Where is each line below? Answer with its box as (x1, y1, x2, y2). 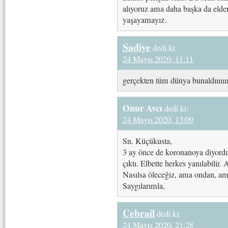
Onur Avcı (123, 101, 162, 115)
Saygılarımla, (123, 180, 165, 191)
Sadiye (123, 39, 151, 54)
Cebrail (123, 205, 155, 220)
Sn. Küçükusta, (123, 135, 172, 147)
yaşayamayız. (123, 14, 166, 25)
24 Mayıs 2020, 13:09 (123, 113, 193, 125)
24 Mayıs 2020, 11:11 (123, 53, 193, 65)
